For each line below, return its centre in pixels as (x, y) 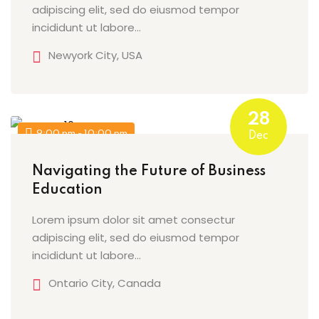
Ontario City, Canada (105, 283)
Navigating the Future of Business (149, 172)
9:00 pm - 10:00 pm (82, 133)
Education (67, 190)
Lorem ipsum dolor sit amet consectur (134, 220)
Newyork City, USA (95, 55)
